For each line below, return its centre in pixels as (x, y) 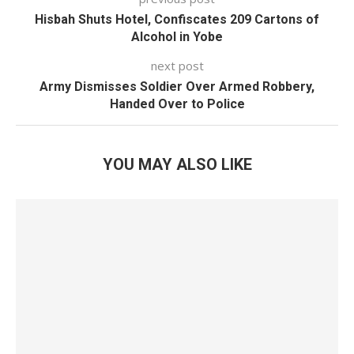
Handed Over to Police (177, 104)
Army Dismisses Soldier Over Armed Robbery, (177, 87)
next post (177, 66)
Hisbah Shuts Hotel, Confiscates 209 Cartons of (177, 19)
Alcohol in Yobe (177, 37)
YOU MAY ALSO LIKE (177, 164)
